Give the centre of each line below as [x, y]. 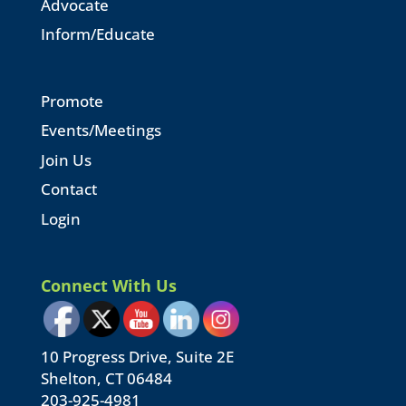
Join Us [66, 159]
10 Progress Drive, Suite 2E [137, 356]
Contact [68, 189]
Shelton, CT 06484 [106, 378]
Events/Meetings [101, 130]
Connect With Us [108, 285]
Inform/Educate [97, 34]
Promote [72, 101]
